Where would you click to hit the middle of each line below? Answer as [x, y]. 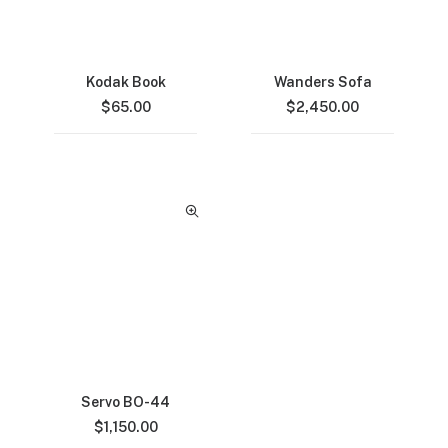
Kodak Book [125, 82]
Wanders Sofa [322, 82]
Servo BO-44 [125, 402]
